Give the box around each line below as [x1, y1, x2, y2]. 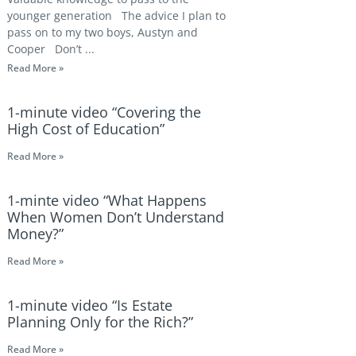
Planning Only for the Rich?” [7, 312, 193, 331]
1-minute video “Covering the [7, 103, 201, 122]
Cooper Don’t [7, 41, 82, 56]
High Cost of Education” [7, 119, 164, 138]
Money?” [7, 224, 64, 243]
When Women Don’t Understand [7, 207, 224, 226]
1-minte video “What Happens [7, 191, 207, 210]
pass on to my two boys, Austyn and [7, 25, 198, 40]
